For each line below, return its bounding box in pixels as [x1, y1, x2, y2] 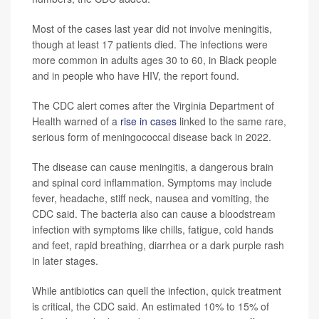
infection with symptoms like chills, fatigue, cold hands [32, 222, 273, 237]
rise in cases [120, 114, 177, 129]
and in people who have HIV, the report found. [32, 68, 239, 83]
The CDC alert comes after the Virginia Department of [32, 98, 274, 113]
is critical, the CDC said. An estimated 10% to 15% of [32, 299, 269, 314]
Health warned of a [32, 114, 120, 129]
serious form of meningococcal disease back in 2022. [32, 130, 271, 145]
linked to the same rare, [177, 114, 286, 129]
